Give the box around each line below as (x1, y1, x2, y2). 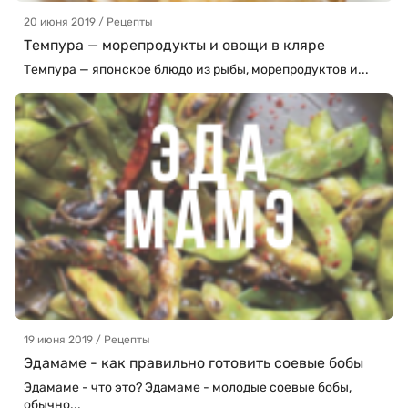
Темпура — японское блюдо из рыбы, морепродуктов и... (24, 61, 369, 77)
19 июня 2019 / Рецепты (24, 333, 150, 347)
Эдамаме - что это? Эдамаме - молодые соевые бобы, (24, 380, 352, 396)
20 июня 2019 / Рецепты (24, 15, 153, 28)
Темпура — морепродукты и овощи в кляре (24, 36, 325, 54)
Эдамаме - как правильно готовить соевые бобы (24, 354, 363, 372)
